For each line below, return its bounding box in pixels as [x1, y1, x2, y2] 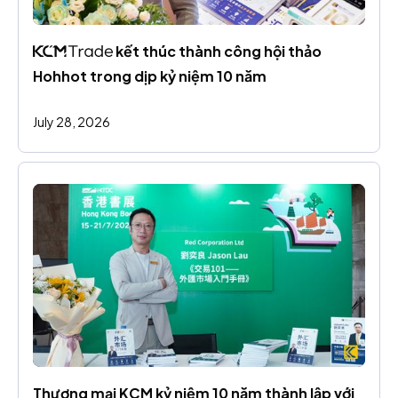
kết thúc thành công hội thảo [113, 42, 322, 61]
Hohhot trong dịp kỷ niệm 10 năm [33, 67, 267, 86]
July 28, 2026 [33, 114, 110, 131]
